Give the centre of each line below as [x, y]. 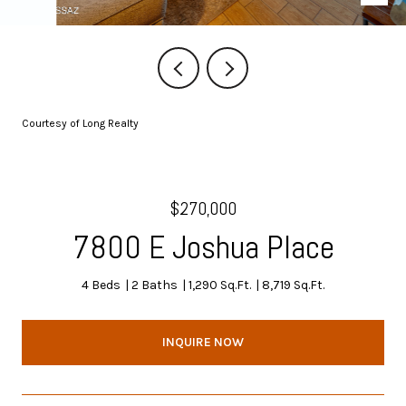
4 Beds [101, 285]
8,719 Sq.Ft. [293, 285]
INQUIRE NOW [203, 342]
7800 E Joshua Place [203, 247]
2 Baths [155, 285]
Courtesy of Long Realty [80, 123]
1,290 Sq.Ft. [220, 285]
